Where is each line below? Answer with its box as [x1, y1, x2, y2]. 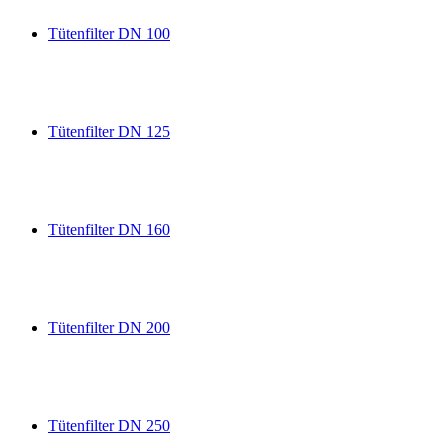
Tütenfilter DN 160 [48, 221, 170, 238]
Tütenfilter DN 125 [48, 123, 170, 140]
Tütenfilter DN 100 [48, 25, 170, 42]
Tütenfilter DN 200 [48, 319, 170, 336]
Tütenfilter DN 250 [48, 417, 170, 434]
